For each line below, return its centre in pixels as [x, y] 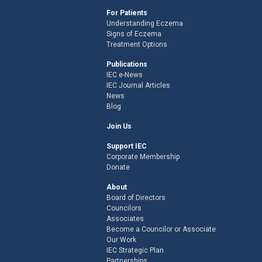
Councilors [124, 208]
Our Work [121, 239]
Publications [127, 64]
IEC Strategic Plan [135, 250]
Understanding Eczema [145, 23]
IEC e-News [125, 75]
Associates [125, 218]
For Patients [127, 13]
